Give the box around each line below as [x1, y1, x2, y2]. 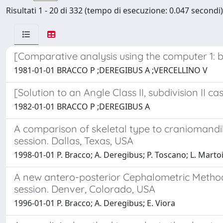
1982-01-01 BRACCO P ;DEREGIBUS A [14, 101, 150, 112]
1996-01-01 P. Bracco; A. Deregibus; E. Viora [14, 198, 175, 209]
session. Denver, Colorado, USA [14, 183, 155, 195]
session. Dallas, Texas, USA [14, 134, 133, 147]
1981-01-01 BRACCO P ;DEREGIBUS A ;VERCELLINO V [14, 65, 208, 76]
